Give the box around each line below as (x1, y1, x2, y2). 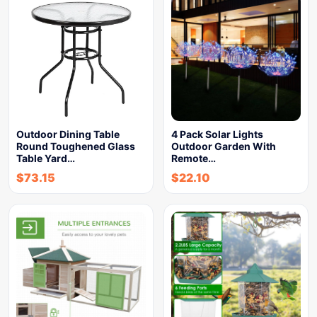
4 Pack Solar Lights (171, 128, 263, 140)
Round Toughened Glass (16, 140, 135, 152)
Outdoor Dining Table (16, 128, 120, 140)
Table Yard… (16, 152, 75, 164)
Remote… (171, 152, 216, 164)
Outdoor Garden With (171, 140, 276, 152)
